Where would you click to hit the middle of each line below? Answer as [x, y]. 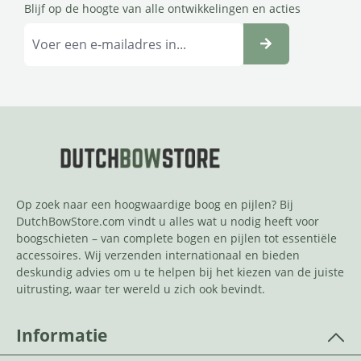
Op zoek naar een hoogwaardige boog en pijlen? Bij [155, 205]
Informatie [62, 336]
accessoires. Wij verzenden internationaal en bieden [158, 255]
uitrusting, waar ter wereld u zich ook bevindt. [141, 289]
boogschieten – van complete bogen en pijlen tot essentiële [176, 239]
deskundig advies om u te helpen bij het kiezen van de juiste [180, 272]
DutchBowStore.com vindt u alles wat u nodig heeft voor [168, 222]
